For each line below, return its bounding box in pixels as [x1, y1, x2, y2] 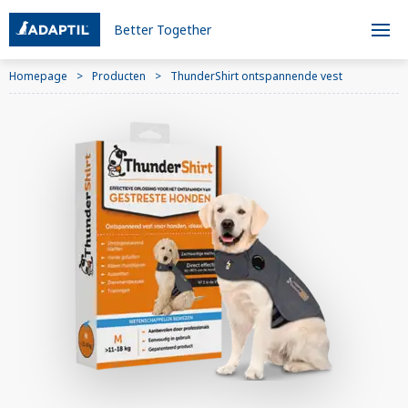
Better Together [114, 21, 211, 38]
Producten [92, 68, 146, 84]
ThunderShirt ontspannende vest [170, 68, 342, 84]
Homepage [9, 68, 67, 84]
